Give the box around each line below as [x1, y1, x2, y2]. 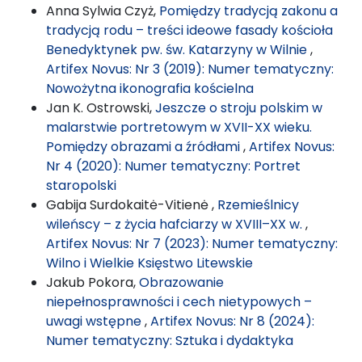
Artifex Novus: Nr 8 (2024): [150, 311, 314, 330]
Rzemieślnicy [217, 195, 299, 214]
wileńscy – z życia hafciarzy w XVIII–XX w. [46, 214, 305, 234]
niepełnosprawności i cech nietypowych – [46, 292, 312, 311]
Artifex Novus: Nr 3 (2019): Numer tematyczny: [46, 59, 334, 78]
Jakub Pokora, [46, 272, 139, 292]
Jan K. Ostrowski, [46, 98, 155, 117]
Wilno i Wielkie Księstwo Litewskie [46, 253, 253, 272]
